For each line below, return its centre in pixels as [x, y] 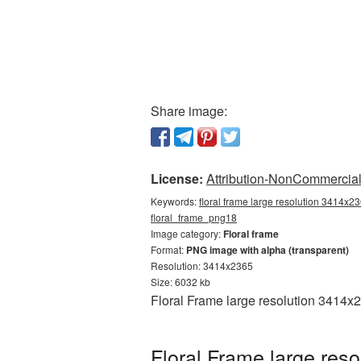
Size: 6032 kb [180, 282]
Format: [168, 249]
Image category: [187, 233]
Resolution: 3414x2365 [202, 266]
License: [177, 178]
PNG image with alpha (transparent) [268, 250]
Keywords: [175, 201]
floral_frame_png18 [194, 217]
